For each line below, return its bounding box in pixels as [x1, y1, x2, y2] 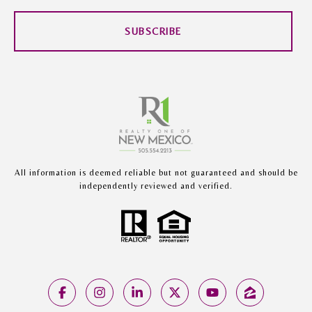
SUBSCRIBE [125, 26, 182, 38]
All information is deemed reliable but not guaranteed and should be [14, 168, 298, 178]
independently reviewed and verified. [79, 181, 233, 192]
